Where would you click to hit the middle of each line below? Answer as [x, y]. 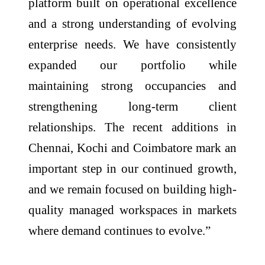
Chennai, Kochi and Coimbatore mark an [132, 147]
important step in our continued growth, [132, 168]
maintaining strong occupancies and [132, 85]
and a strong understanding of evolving [132, 23]
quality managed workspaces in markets [132, 209]
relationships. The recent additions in [132, 127]
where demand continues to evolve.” [119, 230]
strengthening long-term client [132, 106]
